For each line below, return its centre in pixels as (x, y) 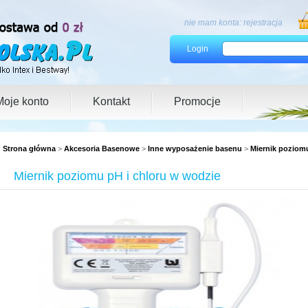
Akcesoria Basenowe (102, 148)
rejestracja (263, 23)
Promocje (197, 101)
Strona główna (29, 148)
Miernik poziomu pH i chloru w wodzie (117, 176)
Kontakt (111, 101)
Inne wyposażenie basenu (195, 148)
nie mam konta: (213, 23)
